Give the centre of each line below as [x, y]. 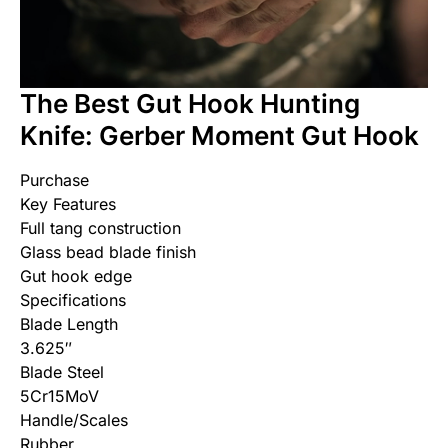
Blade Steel [62, 372]
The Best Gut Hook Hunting [190, 104]
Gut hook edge [76, 276]
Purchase [54, 180]
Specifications [73, 300]
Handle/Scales [74, 420]
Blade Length [69, 324]
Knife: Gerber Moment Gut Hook [219, 136]
